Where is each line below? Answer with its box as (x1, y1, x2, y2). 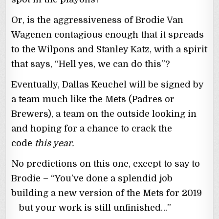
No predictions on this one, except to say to (11, 159, 200, 169)
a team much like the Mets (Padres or (11, 94, 175, 105)
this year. (35, 138, 74, 149)
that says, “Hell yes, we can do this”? (11, 59, 170, 69)
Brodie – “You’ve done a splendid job (11, 174, 173, 184)
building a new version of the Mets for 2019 (11, 188, 202, 198)
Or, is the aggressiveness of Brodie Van (11, 15, 184, 25)
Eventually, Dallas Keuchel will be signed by (11, 80, 204, 90)
